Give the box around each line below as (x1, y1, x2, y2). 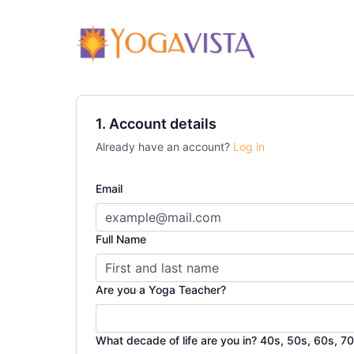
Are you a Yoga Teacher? (96, 283, 226, 296)
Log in (233, 140, 265, 153)
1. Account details (96, 115, 217, 132)
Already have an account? (96, 140, 233, 153)
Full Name (96, 232, 146, 246)
